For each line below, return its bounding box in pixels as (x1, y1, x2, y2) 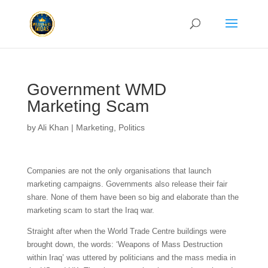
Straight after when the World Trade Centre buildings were (26, 227, 226, 236)
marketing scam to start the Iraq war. (26, 206, 154, 215)
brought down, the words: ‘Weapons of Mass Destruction (26, 240, 223, 249)
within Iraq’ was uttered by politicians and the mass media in (26, 253, 236, 262)
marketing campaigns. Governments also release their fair (26, 179, 227, 188)
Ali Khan (37, 123, 69, 132)
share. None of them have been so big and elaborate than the (26, 193, 239, 202)
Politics (118, 123, 145, 132)
